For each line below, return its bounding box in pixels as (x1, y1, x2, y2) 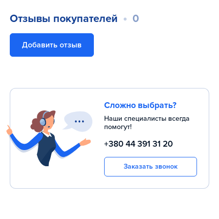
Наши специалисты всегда (104, 114, 190, 123)
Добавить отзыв (22, 40, 82, 50)
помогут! (104, 123, 131, 131)
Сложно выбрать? (104, 100, 176, 111)
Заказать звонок (124, 162, 177, 171)
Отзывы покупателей (10, 12, 118, 25)
